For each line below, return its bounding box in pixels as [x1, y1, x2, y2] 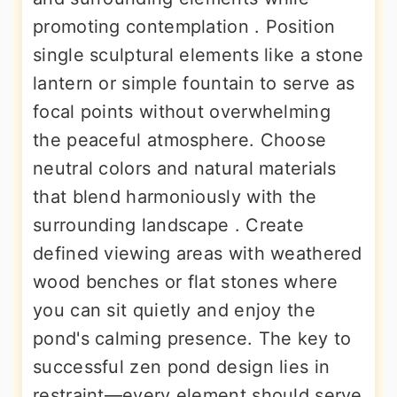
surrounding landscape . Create [33, 214, 304, 237]
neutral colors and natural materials [33, 158, 337, 180]
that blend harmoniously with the [33, 186, 317, 208]
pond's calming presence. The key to [33, 328, 352, 350]
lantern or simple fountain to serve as [33, 73, 355, 95]
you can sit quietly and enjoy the [33, 300, 315, 322]
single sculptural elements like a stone [33, 44, 364, 66]
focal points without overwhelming [33, 101, 331, 123]
